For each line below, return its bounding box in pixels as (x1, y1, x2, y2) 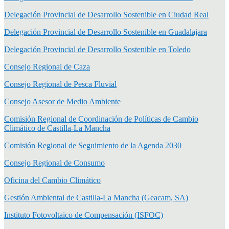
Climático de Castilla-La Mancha (4, 123, 110, 132)
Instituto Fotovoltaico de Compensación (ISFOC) (4, 210, 163, 219)
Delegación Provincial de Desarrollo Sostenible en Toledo (4, 44, 191, 54)
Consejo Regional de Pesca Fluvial (4, 79, 117, 88)
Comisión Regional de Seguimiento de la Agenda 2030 (4, 141, 181, 150)
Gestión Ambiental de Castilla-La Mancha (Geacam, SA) (4, 193, 188, 202)
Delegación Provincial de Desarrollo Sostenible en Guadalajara (4, 27, 207, 36)
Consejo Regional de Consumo (4, 158, 105, 167)
